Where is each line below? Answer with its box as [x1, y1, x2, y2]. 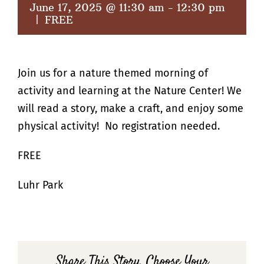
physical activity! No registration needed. [18, 119, 220, 133]
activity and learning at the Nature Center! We [18, 84, 242, 97]
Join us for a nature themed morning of [18, 66, 208, 80]
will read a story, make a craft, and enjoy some [18, 101, 243, 115]
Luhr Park [18, 178, 63, 192]
